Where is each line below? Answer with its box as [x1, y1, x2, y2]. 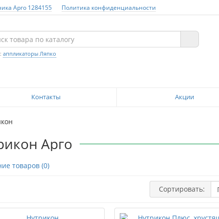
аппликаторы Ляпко [3, 50, 56, 57]
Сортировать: [159, 184, 205, 194]
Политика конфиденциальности [62, 3, 156, 11]
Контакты [31, 92, 61, 101]
